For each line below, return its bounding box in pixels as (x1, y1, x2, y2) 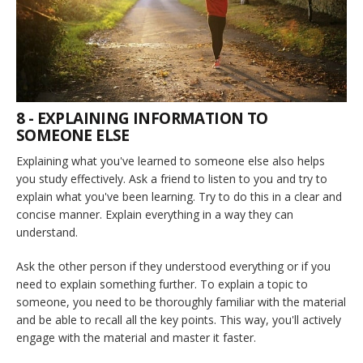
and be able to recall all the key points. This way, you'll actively (16, 311, 341, 327)
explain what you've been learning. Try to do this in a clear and (16, 188, 342, 204)
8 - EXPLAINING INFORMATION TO (16, 107, 268, 129)
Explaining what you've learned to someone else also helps (16, 152, 325, 169)
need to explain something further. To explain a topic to (16, 275, 308, 292)
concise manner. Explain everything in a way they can (16, 206, 293, 222)
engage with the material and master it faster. (16, 329, 256, 345)
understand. (16, 224, 78, 240)
